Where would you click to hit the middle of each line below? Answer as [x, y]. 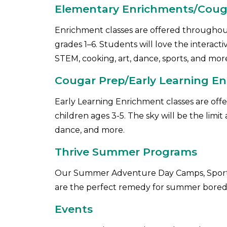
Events [77, 209]
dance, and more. [90, 130]
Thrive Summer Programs [127, 152]
